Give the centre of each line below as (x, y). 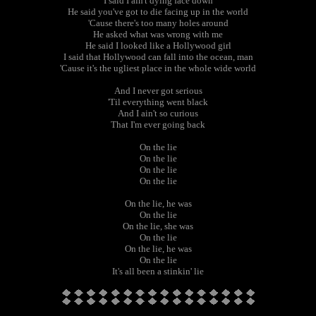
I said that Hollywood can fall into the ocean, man (158, 57)
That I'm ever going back (158, 124)
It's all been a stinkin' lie (158, 271)
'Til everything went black (158, 102)
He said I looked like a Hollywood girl (158, 45)
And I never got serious (158, 91)
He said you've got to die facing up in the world (158, 12)
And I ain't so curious (158, 113)
